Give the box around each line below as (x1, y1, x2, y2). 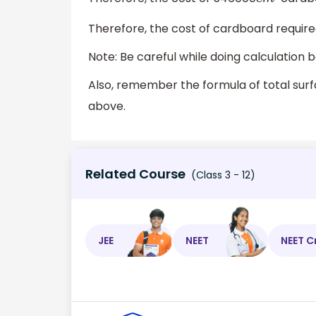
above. (88, 97, 126, 114)
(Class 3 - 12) (188, 168, 255, 183)
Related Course (85, 165, 186, 183)
